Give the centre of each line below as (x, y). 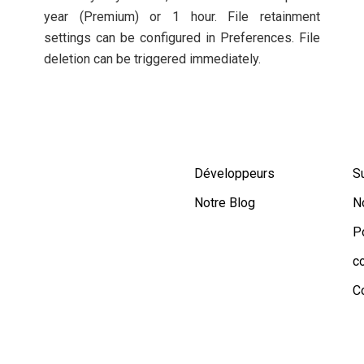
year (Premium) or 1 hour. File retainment (182, 17)
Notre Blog (225, 203)
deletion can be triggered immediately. (152, 59)
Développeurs (234, 173)
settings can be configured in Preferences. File (182, 38)
